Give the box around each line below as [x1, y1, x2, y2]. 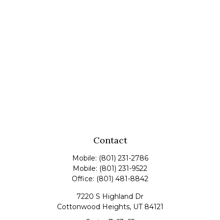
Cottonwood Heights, [56, 202, 131, 211]
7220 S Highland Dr [77, 192, 143, 201]
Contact [93, 135, 127, 146]
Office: [72, 174, 96, 183]
